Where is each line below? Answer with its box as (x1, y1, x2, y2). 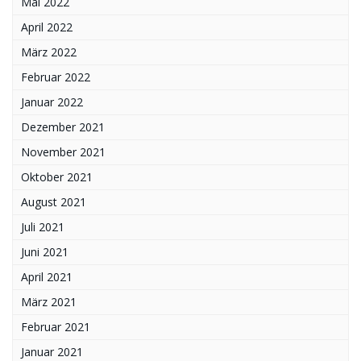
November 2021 (21, 143, 106, 160)
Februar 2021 (21, 318, 90, 334)
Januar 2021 (21, 343, 83, 359)
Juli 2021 (21, 218, 64, 234)
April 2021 (21, 268, 73, 284)
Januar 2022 (21, 93, 83, 110)
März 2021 (21, 293, 77, 309)
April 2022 (21, 19, 73, 35)
